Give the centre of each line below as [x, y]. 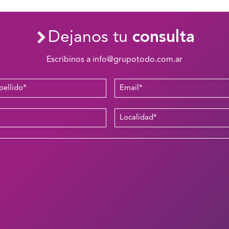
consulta [163, 38]
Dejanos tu [90, 38]
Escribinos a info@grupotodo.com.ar [114, 60]
